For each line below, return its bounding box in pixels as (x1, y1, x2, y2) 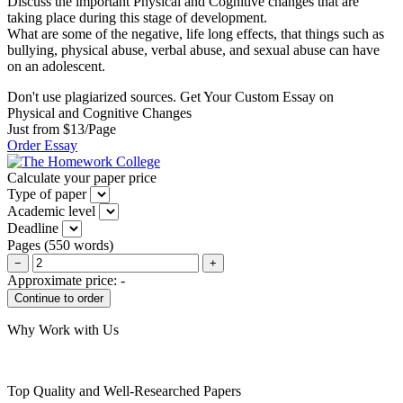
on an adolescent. (7, 58, 105, 74)
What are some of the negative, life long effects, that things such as (7, 25, 384, 41)
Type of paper (7, 185, 86, 201)
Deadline (7, 219, 58, 236)
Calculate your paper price (7, 169, 157, 185)
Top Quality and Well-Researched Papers (7, 382, 241, 399)
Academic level (7, 202, 95, 219)
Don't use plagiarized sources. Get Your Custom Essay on (7, 88, 334, 104)
